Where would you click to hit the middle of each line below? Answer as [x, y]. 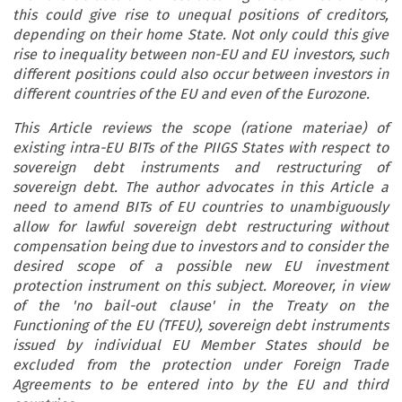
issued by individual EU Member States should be [201, 345]
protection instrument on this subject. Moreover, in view [201, 286]
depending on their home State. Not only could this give [201, 35]
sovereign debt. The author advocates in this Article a [201, 188]
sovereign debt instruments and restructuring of [201, 168]
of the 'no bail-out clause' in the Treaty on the [201, 306]
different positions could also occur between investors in [201, 74]
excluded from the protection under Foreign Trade [201, 365]
